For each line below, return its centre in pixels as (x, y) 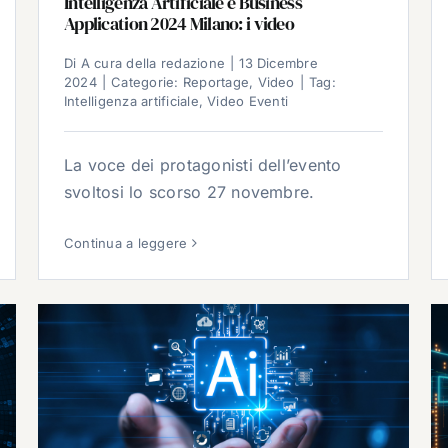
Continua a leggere (126, 242)
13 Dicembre (278, 63)
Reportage (216, 82)
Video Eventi (248, 101)
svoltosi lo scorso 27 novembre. (189, 192)
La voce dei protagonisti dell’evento (203, 165)
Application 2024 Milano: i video (179, 24)
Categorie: (147, 82)
